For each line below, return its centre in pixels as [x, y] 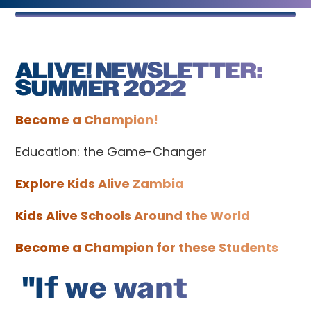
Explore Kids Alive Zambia [100, 184]
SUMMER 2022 [101, 88]
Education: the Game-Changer [111, 152]
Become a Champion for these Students [147, 247]
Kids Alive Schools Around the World [133, 216]
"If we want [105, 288]
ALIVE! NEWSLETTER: [139, 71]
